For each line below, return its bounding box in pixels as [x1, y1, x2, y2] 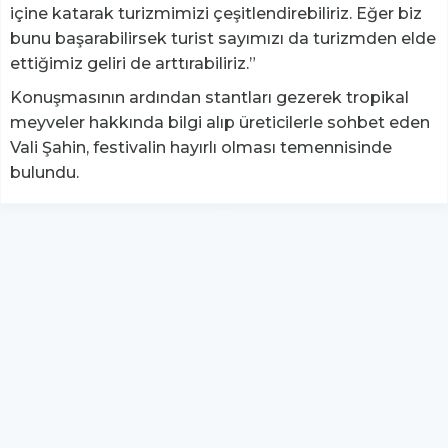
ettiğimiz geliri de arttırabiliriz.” [10, 53, 260, 73]
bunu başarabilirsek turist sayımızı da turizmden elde [10, 28, 436, 48]
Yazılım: [160, 379, 218, 398]
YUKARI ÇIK [181, 314, 267, 333]
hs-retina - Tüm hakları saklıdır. [108, 416, 340, 435]
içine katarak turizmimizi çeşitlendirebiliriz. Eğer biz [10, 3, 422, 23]
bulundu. [10, 162, 79, 182]
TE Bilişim [218, 379, 288, 398]
